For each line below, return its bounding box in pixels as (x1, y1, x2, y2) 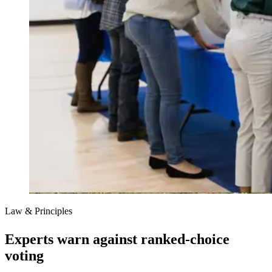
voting (5, 248, 44, 264)
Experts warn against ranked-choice (5, 231, 229, 248)
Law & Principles (5, 206, 72, 217)
